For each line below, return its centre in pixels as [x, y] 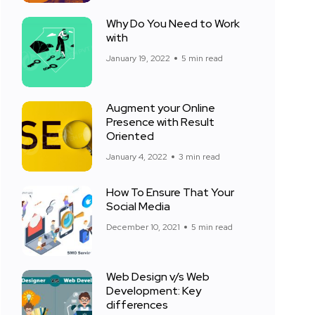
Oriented [130, 136]
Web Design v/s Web [158, 277]
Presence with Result [160, 122]
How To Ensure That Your [170, 192]
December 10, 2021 [143, 227]
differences [137, 305]
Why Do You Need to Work [173, 24]
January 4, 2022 [137, 157]
